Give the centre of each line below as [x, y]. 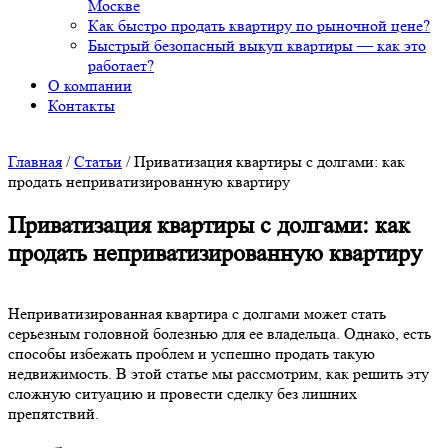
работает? [121, 65]
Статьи [98, 161]
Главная [35, 161]
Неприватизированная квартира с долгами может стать [197, 313]
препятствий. [53, 413]
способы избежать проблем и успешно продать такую [191, 353]
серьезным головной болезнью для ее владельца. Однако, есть [219, 333]
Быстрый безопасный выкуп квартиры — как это [257, 45]
